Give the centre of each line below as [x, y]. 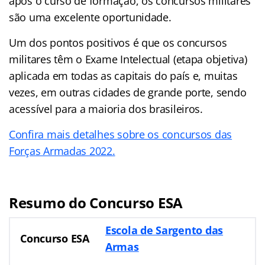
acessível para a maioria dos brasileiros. [106, 109]
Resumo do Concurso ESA [96, 202]
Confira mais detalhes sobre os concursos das [121, 134]
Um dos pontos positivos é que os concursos [118, 42]
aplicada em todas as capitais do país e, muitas [123, 75]
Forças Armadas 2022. [62, 151]
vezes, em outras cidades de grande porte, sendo [128, 92]
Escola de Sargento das [164, 230]
